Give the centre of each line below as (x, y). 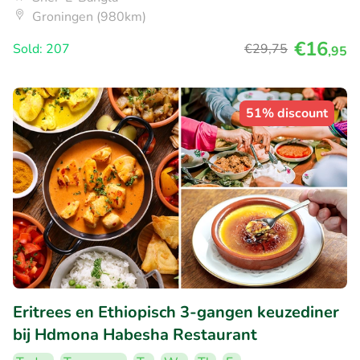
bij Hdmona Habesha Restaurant (135, 334)
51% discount (287, 114)
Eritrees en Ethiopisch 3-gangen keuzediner (176, 312)
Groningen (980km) (89, 17)
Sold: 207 (41, 49)
